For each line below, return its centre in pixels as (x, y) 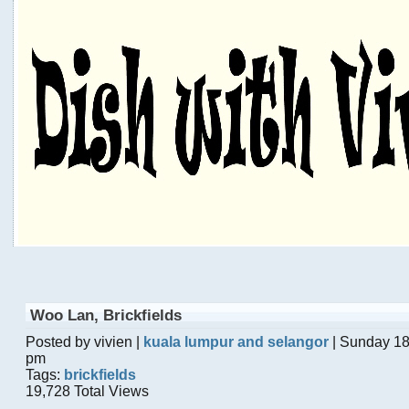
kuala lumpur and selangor (236, 342)
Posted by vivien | (84, 342)
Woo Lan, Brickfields (106, 315)
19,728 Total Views (87, 392)
